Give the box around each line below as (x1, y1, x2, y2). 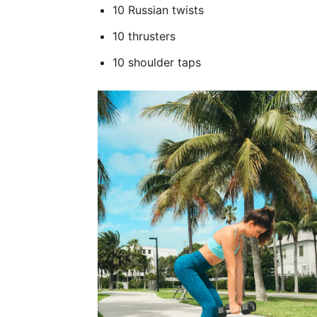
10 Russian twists (113, 3, 204, 17)
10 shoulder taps (113, 55, 201, 69)
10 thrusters (113, 29, 175, 43)
